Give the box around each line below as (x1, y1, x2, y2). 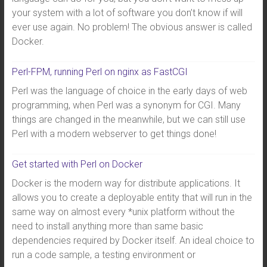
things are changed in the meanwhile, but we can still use (11, 114, 246, 125)
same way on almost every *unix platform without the (11, 206, 235, 218)
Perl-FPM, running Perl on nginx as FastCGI (11, 66, 188, 77)
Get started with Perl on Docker (11, 159, 142, 170)
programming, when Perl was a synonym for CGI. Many (11, 100, 241, 111)
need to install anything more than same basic (11, 221, 203, 232)
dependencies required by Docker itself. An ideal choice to (11, 235, 254, 246)
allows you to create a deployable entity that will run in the (11, 192, 252, 203)
